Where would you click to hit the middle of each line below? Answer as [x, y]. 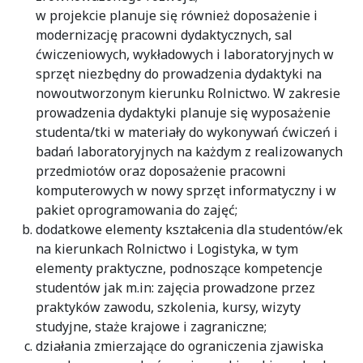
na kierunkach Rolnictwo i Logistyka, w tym [167, 248]
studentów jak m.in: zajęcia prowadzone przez [175, 287]
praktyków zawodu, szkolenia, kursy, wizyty [168, 307]
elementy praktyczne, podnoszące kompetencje [179, 268]
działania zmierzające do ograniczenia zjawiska [179, 346]
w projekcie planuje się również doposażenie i [177, 15]
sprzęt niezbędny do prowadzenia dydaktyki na [179, 73]
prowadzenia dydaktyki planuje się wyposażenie [183, 112]
